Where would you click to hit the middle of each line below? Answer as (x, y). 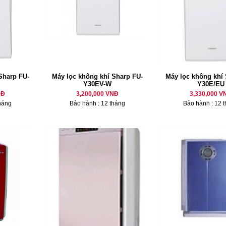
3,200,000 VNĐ (97, 94)
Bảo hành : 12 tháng (97, 103)
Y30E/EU (211, 84)
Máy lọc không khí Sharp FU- (97, 76)
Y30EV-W (97, 84)
